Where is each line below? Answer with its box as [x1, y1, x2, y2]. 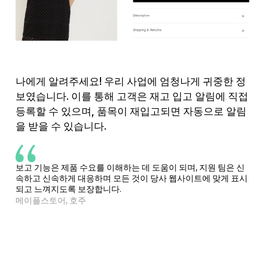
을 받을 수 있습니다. [15, 120, 106, 132]
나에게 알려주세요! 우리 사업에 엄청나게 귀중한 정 [15, 75, 246, 87]
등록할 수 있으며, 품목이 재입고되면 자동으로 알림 [15, 105, 246, 117]
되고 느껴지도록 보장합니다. [15, 184, 121, 194]
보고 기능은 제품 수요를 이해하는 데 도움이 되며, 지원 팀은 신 [15, 162, 245, 172]
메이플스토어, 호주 [15, 195, 86, 205]
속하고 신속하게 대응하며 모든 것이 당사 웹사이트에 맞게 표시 [15, 173, 248, 183]
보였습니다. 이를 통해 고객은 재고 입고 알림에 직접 [15, 90, 248, 102]
